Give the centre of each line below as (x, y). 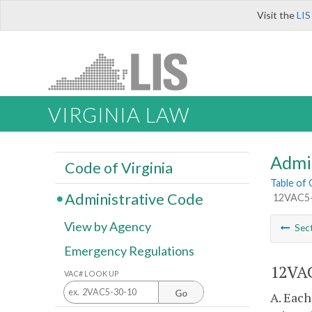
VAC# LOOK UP (92, 273)
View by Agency (108, 227)
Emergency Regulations (129, 251)
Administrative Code (134, 199)
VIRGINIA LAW (119, 115)
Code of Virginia (118, 167)
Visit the (277, 15)
